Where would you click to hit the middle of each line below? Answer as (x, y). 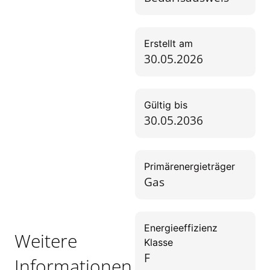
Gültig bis (166, 105)
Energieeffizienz (181, 228)
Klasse (159, 243)
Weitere (46, 240)
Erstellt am (168, 44)
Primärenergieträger (190, 167)
